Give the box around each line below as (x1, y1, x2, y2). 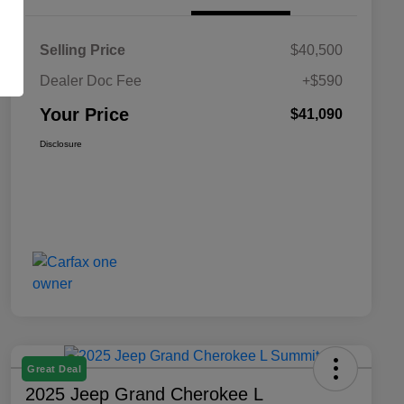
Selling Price (40, 42, 125, 59)
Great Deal (27, 363, 81, 375)
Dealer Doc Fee (40, 73, 142, 89)
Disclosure (40, 139, 82, 150)
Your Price (40, 105, 129, 125)
